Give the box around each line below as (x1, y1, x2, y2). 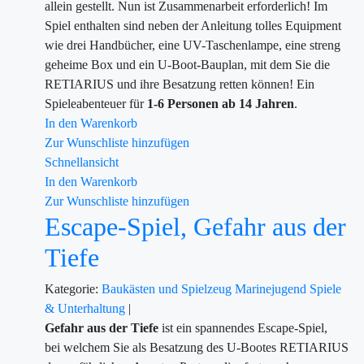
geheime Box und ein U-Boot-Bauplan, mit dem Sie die (45, 58, 330, 71)
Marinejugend (235, 282, 310, 296)
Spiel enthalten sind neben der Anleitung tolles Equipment (45, 19, 341, 32)
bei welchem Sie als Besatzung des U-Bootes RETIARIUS (45, 340, 349, 354)
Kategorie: (45, 282, 98, 296)
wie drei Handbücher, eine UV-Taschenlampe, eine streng (45, 38, 340, 52)
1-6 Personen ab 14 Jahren (147, 97, 294, 110)
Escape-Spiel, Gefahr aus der (45, 212, 346, 241)
